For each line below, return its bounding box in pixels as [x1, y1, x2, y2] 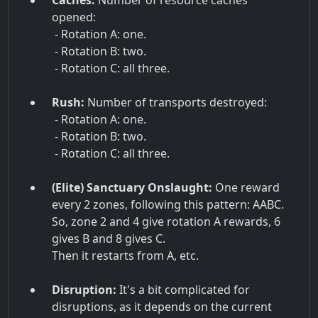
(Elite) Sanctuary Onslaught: [52, 180, 212, 196]
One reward [212, 180, 280, 196]
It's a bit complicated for [116, 282, 250, 298]
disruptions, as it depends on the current [52, 299, 272, 315]
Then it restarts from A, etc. [52, 248, 199, 264]
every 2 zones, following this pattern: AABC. [52, 197, 284, 213]
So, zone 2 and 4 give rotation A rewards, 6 [52, 214, 280, 230]
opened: [52, 9, 96, 26]
